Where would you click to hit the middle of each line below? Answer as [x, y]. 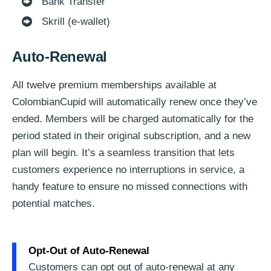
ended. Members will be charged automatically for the [133, 119]
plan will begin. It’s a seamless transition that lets [123, 153]
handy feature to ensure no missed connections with [130, 187]
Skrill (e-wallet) [76, 22]
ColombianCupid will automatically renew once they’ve [135, 102]
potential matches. [54, 204]
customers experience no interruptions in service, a [128, 170]
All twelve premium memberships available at [114, 85]
